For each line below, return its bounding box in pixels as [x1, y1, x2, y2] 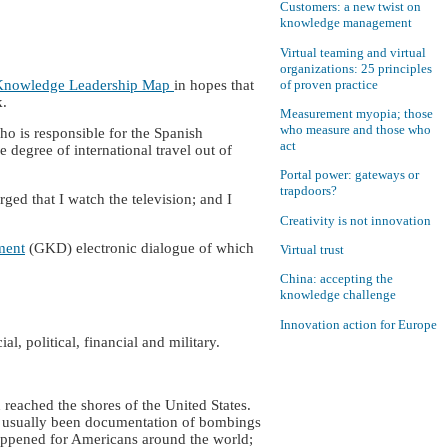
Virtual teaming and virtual [280, 44, 426, 60]
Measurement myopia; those [280, 106, 433, 122]
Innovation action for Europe [280, 316, 437, 332]
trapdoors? [280, 183, 337, 199]
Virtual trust [280, 242, 344, 257]
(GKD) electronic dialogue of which [25, 239, 254, 256]
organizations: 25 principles [280, 60, 432, 76]
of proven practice [280, 76, 378, 92]
